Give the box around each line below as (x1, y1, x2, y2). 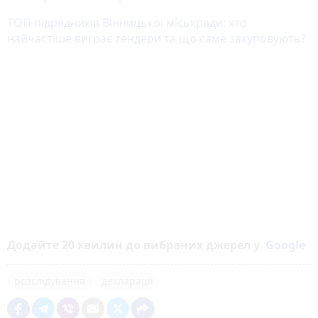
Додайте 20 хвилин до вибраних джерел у (7, 237, 265, 253)
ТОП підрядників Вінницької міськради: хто (7, 14, 247, 31)
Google (265, 237, 305, 253)
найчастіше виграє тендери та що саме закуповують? (7, 30, 306, 46)
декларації (102, 274, 153, 288)
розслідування (14, 274, 85, 288)
